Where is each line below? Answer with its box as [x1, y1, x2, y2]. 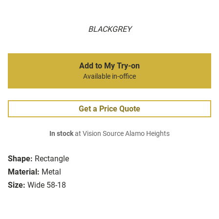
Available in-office [83, 72, 136, 81]
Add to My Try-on [79, 61, 140, 71]
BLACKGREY [88, 24, 131, 34]
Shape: [8, 154, 33, 164]
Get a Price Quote [79, 104, 140, 114]
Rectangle [35, 154, 69, 164]
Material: [8, 167, 40, 177]
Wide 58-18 [27, 180, 66, 190]
